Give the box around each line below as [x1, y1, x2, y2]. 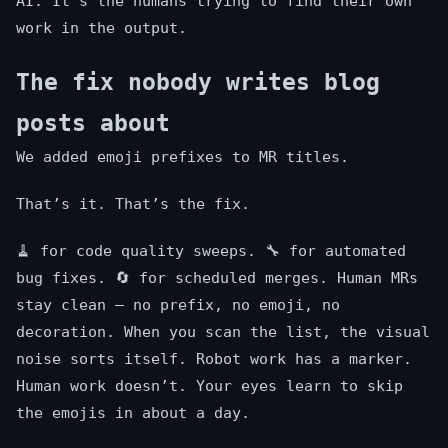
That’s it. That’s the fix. [16, 195, 250, 214]
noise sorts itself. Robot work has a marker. [16, 350, 412, 369]
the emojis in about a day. [16, 404, 250, 423]
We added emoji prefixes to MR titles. [16, 148, 349, 167]
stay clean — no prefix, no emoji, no [16, 296, 340, 315]
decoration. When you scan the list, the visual [16, 323, 430, 342]
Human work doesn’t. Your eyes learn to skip [16, 377, 403, 396]
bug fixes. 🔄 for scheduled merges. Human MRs [16, 269, 418, 288]
